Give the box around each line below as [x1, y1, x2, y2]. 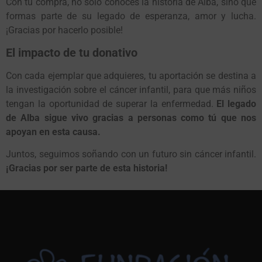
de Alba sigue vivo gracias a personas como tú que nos [6, 112, 256, 123]
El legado [216, 98, 256, 109]
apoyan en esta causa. [6, 126, 101, 137]
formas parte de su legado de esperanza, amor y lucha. [6, 10, 256, 22]
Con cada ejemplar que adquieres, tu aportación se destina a [6, 70, 256, 81]
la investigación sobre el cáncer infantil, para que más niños [6, 84, 256, 95]
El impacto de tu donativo [6, 45, 137, 60]
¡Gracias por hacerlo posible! [6, 24, 123, 36]
